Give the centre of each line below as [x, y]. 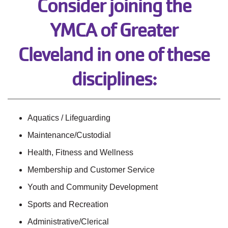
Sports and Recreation [68, 205]
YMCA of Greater [114, 30]
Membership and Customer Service [91, 170]
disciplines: [114, 79]
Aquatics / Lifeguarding [69, 118]
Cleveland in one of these [114, 55]
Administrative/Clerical [68, 222]
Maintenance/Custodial [69, 135]
